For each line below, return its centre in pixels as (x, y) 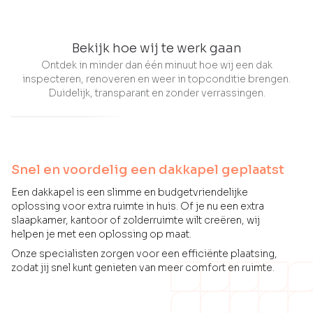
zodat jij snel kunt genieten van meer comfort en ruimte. (143, 268)
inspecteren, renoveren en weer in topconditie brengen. (156, 79)
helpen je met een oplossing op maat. (101, 234)
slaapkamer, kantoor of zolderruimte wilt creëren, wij (136, 220)
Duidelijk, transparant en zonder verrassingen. (156, 93)
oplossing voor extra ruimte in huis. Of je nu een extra (138, 206)
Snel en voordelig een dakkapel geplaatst (148, 170)
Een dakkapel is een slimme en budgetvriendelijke (130, 192)
